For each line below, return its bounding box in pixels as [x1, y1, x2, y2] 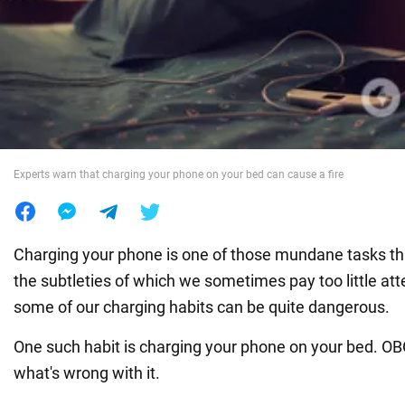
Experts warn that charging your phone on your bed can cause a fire [14, 167, 344, 181]
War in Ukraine [14, 33, 122, 52]
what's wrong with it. [14, 363, 160, 382]
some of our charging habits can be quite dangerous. [14, 297, 390, 316]
